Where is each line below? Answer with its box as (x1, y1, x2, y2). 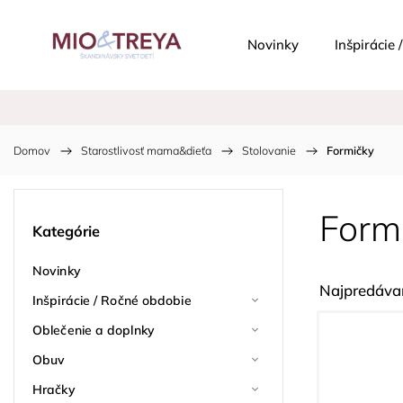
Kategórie (32, 222, 100, 241)
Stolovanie (242, 143, 296, 157)
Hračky (32, 381, 76, 398)
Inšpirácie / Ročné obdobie (32, 291, 192, 309)
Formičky (327, 143, 374, 157)
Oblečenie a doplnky (32, 321, 155, 338)
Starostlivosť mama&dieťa (81, 143, 211, 157)
